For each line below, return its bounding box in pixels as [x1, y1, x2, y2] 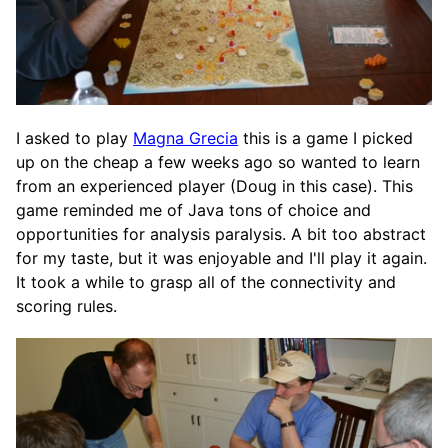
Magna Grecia [133, 127, 238, 148]
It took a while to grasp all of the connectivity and [16, 271, 396, 292]
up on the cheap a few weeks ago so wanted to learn [16, 151, 420, 172]
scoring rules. [16, 295, 117, 316]
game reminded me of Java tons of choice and [16, 199, 371, 220]
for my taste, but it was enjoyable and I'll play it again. [16, 247, 427, 268]
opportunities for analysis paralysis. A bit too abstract [16, 223, 426, 244]
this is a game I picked [238, 127, 413, 148]
